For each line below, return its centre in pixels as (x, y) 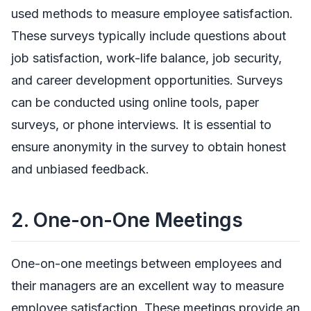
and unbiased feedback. (80, 169)
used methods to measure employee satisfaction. (152, 14)
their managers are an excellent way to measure (148, 285)
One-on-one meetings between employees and (146, 263)
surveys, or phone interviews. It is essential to (141, 125)
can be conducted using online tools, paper (135, 103)
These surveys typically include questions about (149, 36)
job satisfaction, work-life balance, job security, (146, 58)
